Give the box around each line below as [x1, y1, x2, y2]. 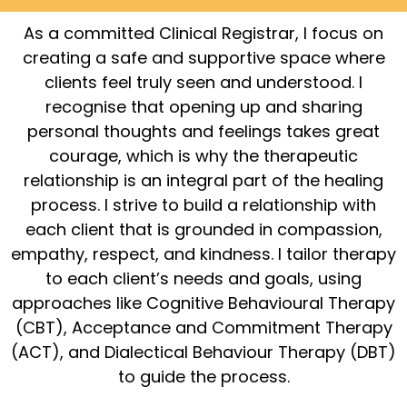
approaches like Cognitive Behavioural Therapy [12, 292, 395, 314]
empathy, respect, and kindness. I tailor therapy [11, 243, 396, 265]
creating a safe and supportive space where [22, 46, 385, 69]
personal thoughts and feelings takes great [27, 120, 380, 143]
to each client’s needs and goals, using [45, 267, 362, 290]
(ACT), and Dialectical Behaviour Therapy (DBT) [11, 341, 396, 363]
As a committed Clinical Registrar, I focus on [24, 22, 383, 45]
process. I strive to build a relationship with [31, 194, 376, 216]
